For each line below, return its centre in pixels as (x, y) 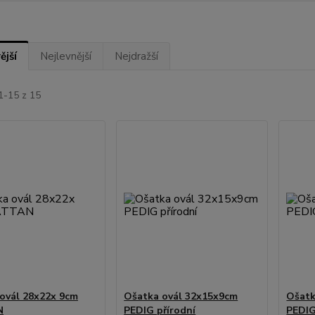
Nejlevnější (65, 56)
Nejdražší (136, 56)
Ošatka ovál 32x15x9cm (181, 296)
